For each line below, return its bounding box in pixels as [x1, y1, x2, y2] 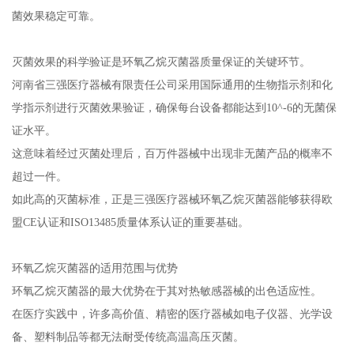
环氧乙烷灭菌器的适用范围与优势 [11, 262, 178, 275]
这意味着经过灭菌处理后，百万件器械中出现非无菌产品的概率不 [11, 147, 333, 160]
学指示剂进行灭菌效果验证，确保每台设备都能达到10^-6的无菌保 [11, 101, 337, 115]
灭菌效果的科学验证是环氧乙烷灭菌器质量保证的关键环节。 [11, 55, 311, 69]
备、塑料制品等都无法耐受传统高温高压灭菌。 [11, 330, 244, 344]
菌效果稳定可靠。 [11, 9, 100, 23]
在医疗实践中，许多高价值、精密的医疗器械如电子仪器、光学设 [11, 307, 333, 321]
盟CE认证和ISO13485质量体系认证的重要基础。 [11, 216, 249, 229]
